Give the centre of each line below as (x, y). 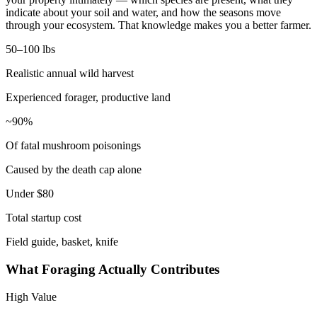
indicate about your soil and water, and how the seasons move (143, 13)
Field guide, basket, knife (62, 242)
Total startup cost (44, 218)
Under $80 (30, 194)
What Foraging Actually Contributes (113, 270)
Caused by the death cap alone (74, 170)
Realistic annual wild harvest (70, 74)
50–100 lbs (30, 50)
